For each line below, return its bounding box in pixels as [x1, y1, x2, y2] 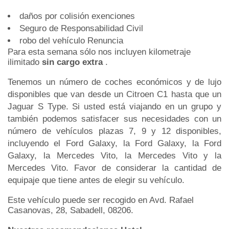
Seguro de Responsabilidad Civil [19, 23, 143, 33]
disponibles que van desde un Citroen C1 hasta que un [8, 89, 221, 99]
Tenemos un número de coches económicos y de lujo [8, 77, 221, 87]
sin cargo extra [42, 57, 105, 67]
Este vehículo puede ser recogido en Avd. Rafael [8, 195, 194, 205]
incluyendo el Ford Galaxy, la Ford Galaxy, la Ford [8, 138, 221, 148]
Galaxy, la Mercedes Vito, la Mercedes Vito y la [8, 150, 221, 161]
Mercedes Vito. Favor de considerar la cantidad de [8, 163, 221, 173]
